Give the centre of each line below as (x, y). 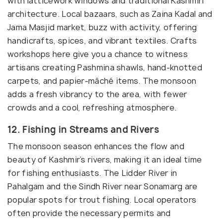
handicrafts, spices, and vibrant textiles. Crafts (102, 40)
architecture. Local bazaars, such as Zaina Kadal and (110, 14)
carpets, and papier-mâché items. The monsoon (102, 81)
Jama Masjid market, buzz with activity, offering (102, 27)
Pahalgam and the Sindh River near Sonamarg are (103, 186)
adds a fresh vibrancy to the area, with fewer (97, 94)
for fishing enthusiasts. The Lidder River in (92, 173)
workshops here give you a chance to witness (98, 54)
